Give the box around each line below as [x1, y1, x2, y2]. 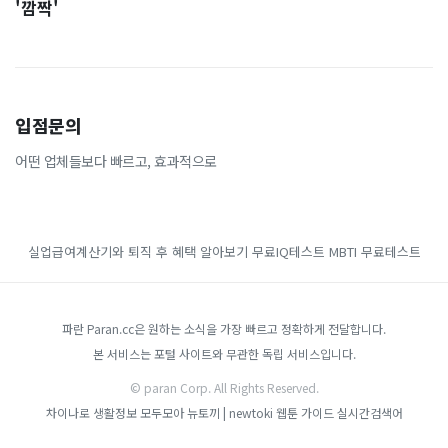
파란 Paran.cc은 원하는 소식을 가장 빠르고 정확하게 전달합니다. [62, 320, 386, 337]
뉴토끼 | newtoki [186, 404, 276, 421]
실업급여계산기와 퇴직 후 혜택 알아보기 [27, 242, 248, 261]
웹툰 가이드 [275, 404, 334, 421]
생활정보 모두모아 [92, 404, 184, 421]
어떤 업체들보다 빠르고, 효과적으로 [15, 151, 217, 171]
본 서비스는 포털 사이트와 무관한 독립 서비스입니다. [92, 345, 356, 362]
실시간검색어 [336, 404, 403, 421]
